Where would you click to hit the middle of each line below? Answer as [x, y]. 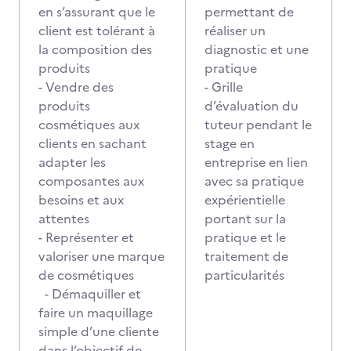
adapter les [72, 162]
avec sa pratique [254, 181]
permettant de [249, 12]
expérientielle [245, 200]
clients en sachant [92, 143]
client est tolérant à [97, 31]
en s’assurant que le [97, 12]
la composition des [95, 49]
